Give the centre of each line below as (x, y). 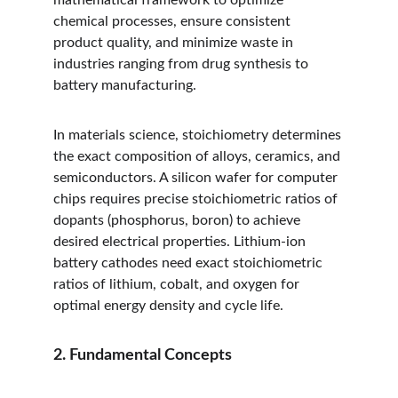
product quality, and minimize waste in (175, 43)
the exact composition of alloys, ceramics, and (199, 156)
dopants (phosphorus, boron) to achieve (179, 220)
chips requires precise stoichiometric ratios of (197, 199)
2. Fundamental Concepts (143, 355)
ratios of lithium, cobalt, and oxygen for (178, 284)
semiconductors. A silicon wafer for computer (197, 178)
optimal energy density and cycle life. (168, 306)
